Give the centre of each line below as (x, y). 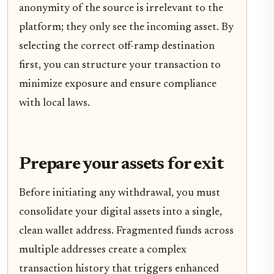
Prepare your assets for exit (121, 165)
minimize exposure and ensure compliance (118, 85)
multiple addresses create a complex (103, 250)
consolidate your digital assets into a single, (120, 213)
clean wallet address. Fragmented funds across (126, 231)
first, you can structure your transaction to (120, 66)
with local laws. (54, 104)
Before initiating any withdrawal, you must (120, 194)
